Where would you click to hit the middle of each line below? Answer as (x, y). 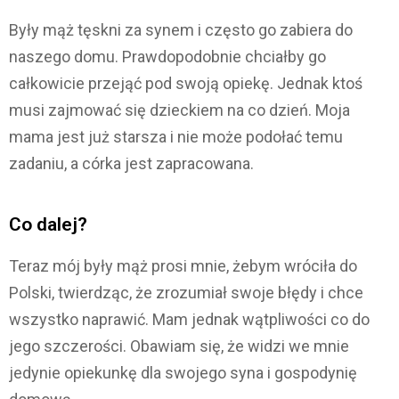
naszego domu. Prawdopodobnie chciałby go (167, 57)
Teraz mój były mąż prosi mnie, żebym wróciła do (183, 266)
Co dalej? (48, 225)
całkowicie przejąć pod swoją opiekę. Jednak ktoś (186, 84)
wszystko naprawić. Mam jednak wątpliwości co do (189, 320)
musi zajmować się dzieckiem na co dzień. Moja (179, 110)
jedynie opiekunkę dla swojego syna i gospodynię (183, 373)
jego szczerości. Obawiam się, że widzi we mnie (179, 346)
